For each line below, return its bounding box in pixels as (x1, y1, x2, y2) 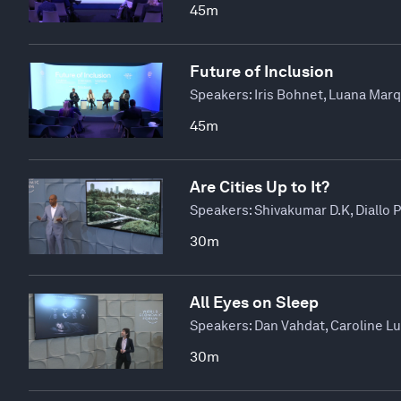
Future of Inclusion (190, 62, 334, 81)
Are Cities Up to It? (190, 177, 329, 196)
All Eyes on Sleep (190, 293, 319, 311)
